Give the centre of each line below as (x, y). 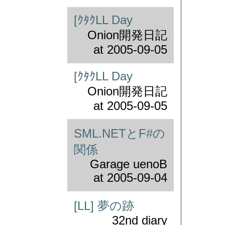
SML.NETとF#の (119, 134)
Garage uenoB (129, 164)
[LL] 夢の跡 (104, 206)
